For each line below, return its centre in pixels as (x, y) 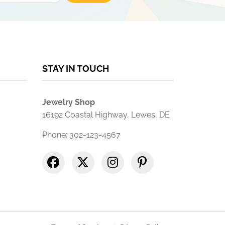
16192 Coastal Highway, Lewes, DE (106, 115)
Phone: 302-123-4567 (81, 135)
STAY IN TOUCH (75, 69)
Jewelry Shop (68, 102)
